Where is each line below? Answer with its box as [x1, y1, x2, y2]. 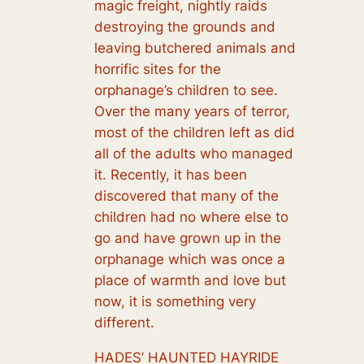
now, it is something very [93, 292, 256, 310]
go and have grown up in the [93, 229, 281, 246]
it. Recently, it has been [93, 166, 247, 183]
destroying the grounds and [93, 18, 275, 35]
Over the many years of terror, [93, 102, 290, 119]
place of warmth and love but [93, 271, 286, 288]
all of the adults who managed [93, 145, 293, 162]
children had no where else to [93, 208, 288, 225]
